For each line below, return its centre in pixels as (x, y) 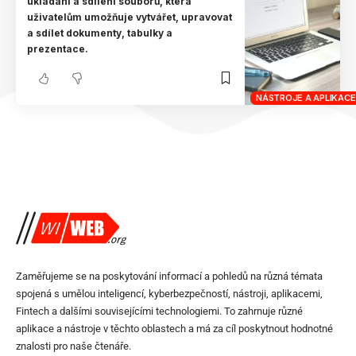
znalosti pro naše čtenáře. (74, 346)
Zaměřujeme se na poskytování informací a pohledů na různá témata (169, 277)
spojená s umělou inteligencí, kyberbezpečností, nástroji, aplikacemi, (169, 294)
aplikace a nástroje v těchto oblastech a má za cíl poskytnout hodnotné (174, 329)
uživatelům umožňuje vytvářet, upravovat (130, 17)
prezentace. (58, 48)
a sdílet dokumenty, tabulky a (100, 33)
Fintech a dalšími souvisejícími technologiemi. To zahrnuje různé (159, 311)
